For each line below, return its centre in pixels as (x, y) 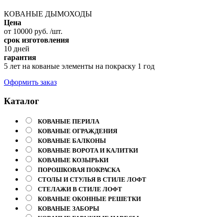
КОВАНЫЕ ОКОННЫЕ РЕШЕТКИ (89, 199)
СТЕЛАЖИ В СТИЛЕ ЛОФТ (80, 189)
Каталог (22, 101)
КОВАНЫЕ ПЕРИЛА (69, 121)
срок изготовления (37, 40)
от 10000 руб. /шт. (33, 31)
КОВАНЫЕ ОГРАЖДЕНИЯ (77, 131)
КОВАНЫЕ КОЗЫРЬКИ (73, 160)
